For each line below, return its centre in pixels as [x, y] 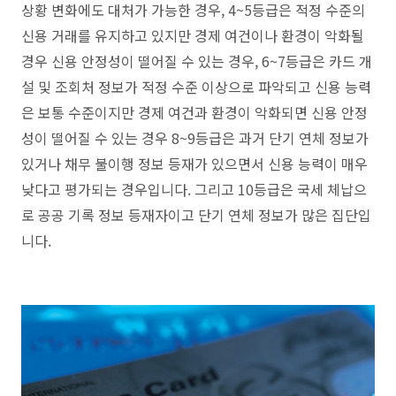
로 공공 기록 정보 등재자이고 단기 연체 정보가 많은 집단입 [196, 214]
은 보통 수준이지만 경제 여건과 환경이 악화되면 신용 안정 [194, 112]
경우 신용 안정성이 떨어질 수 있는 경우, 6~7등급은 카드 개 [197, 61]
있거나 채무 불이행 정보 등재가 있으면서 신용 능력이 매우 [194, 163]
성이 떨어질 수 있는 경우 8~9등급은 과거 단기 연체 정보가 [195, 137]
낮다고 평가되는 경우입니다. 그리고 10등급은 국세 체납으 [194, 189]
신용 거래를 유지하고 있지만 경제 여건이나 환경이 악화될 [193, 35]
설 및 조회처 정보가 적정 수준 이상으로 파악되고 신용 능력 [196, 86]
